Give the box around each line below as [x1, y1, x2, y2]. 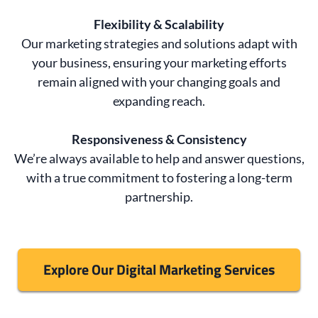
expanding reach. [113, 92, 205, 109]
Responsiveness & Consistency [71, 131, 247, 147]
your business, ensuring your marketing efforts [31, 54, 287, 70]
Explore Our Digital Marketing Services [43, 258, 275, 280]
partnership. [125, 188, 193, 204]
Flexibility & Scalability [94, 16, 224, 32]
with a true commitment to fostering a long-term [26, 169, 292, 185]
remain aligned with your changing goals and [38, 73, 280, 89]
